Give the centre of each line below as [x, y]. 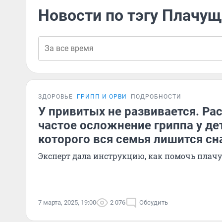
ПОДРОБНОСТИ [156, 97]
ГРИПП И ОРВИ [102, 97]
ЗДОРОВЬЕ [55, 97]
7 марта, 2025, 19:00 [67, 202]
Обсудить [154, 202]
